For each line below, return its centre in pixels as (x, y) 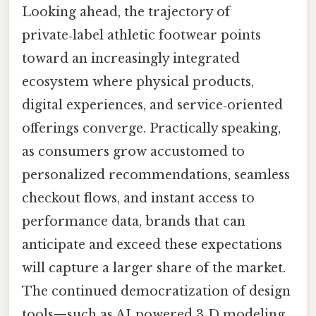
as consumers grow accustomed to (133, 152)
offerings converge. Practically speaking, (151, 129)
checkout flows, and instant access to (138, 199)
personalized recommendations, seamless (156, 175)
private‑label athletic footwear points (141, 36)
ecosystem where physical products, (138, 82)
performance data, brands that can (134, 222)
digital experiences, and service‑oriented (152, 105)
